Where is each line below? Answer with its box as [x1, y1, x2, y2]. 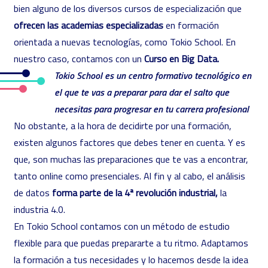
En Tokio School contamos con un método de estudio [14, 220, 230, 233]
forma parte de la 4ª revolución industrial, [50, 186, 218, 199]
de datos [14, 186, 50, 199]
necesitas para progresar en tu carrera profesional [54, 102, 249, 115]
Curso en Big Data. [144, 52, 219, 65]
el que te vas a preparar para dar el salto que [54, 85, 229, 99]
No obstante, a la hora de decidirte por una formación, [14, 119, 232, 132]
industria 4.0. [14, 203, 68, 216]
